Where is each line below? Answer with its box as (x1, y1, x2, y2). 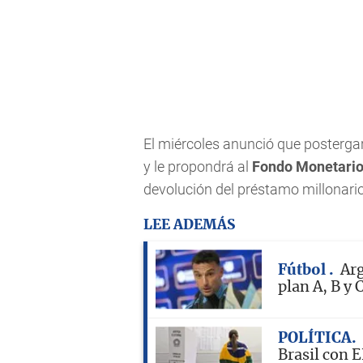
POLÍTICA (278, 331, 352, 346)
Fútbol (278, 263, 329, 278)
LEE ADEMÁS (143, 217, 235, 232)
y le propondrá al (143, 158, 252, 176)
